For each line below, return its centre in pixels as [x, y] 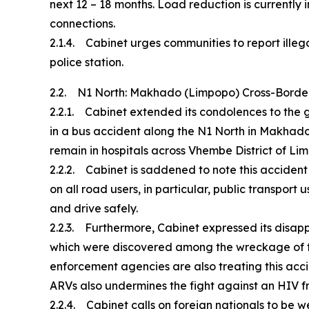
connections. [82, 23]
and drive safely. [95, 208]
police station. [87, 62]
